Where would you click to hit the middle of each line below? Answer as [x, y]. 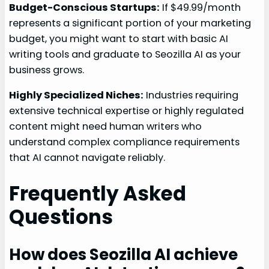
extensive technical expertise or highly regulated [127, 111]
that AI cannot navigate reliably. [87, 158]
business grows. [47, 70]
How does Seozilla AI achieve [124, 254]
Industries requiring [191, 95]
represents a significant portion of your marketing [130, 23]
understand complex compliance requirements [125, 142]
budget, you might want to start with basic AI [119, 39]
